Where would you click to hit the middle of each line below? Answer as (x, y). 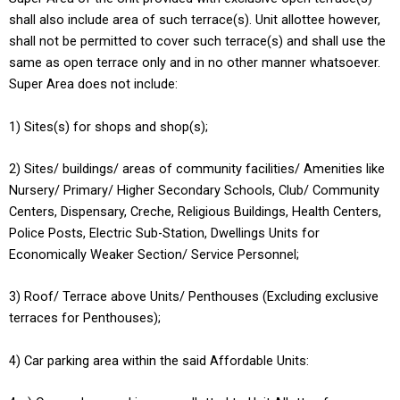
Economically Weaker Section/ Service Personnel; (154, 254)
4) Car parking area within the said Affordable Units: (159, 360)
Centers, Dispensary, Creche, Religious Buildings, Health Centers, (195, 211)
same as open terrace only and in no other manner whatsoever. (195, 63)
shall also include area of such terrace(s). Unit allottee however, (195, 20)
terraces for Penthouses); (85, 318)
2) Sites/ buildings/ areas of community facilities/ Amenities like (197, 168)
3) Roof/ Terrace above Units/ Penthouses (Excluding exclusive (194, 297)
